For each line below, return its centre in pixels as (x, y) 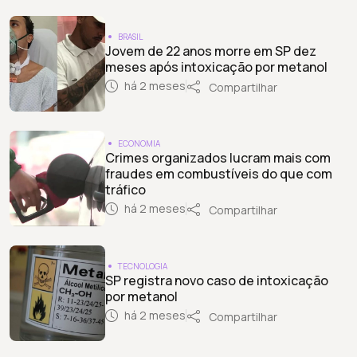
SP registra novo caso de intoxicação (217, 280)
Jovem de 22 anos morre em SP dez (211, 51)
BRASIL (130, 36)
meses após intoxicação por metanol (216, 67)
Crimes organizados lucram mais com (218, 157)
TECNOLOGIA (143, 266)
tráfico (126, 189)
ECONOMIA (139, 143)
